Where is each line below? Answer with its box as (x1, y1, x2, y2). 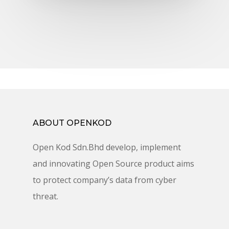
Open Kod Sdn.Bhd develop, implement (33, 141, 181, 153)
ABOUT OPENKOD (33, 118, 111, 128)
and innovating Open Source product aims (33, 157, 194, 169)
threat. (33, 190, 58, 202)
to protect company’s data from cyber (33, 174, 176, 186)
